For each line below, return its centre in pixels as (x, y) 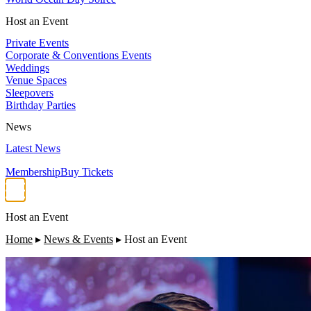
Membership (33, 172)
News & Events (78, 239)
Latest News (33, 149)
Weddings (27, 67)
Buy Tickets (87, 172)
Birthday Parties (41, 105)
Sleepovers (30, 92)
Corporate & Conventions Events (78, 55)
